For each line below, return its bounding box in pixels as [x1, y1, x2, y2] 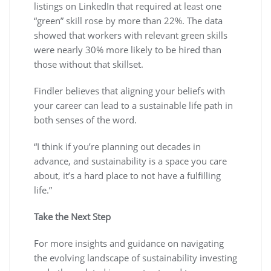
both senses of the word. [34, 113, 137, 126]
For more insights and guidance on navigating [34, 237, 224, 249]
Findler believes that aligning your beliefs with [34, 84, 225, 97]
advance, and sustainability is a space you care [34, 154, 227, 167]
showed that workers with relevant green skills [34, 28, 227, 41]
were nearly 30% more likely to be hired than [34, 43, 221, 56]
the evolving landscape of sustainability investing [34, 251, 237, 264]
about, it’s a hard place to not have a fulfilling [34, 169, 221, 181]
